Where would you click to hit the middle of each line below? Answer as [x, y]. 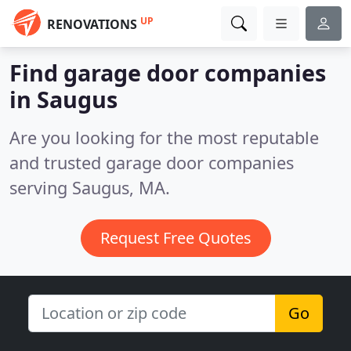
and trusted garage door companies [152, 163]
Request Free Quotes [175, 238]
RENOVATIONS [92, 24]
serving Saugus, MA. [90, 188]
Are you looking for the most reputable [164, 138]
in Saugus [63, 99]
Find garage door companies [168, 72]
